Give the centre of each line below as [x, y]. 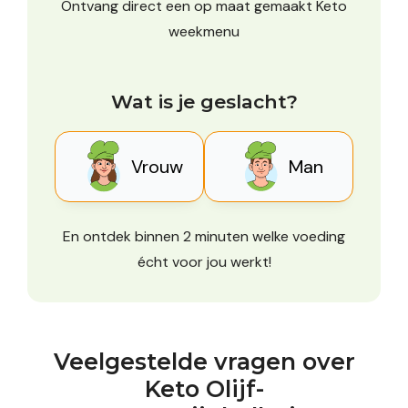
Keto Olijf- [204, 388]
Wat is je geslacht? [204, 101]
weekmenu [204, 31]
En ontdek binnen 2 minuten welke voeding [204, 236]
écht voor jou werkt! [204, 261]
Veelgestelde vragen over [204, 361]
